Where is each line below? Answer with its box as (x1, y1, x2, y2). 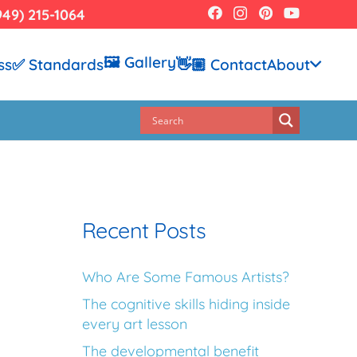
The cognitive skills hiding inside (82, 295, 290, 314)
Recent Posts (82, 217, 206, 245)
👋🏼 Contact (176, 55, 268, 74)
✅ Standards (12, 55, 104, 74)
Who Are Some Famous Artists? (82, 268, 289, 287)
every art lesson (82, 315, 187, 334)
